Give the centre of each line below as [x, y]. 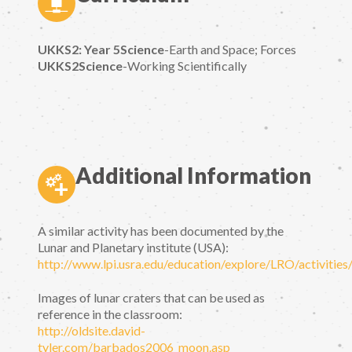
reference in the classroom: [110, 313]
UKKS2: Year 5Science [101, 49]
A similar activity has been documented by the [161, 231]
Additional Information [193, 176]
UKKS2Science [80, 65]
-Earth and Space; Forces [230, 49]
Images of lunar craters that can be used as [151, 297]
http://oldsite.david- [92, 330]
